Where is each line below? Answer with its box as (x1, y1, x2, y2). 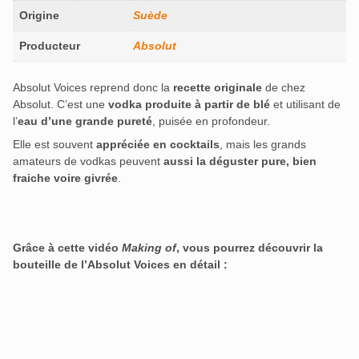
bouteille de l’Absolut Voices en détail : (13, 258, 228, 272)
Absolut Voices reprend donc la (13, 81, 173, 95)
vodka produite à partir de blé (108, 98, 270, 111)
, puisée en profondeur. (152, 115, 270, 128)
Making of (122, 241, 176, 255)
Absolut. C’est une (13, 98, 108, 111)
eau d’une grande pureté (18, 115, 152, 128)
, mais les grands (220, 138, 306, 151)
